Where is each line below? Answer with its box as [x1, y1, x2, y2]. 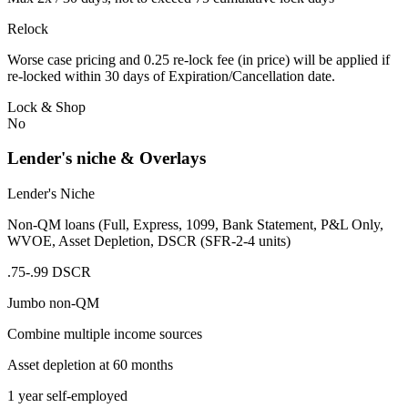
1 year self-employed [7, 388, 127, 404]
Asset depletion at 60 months [7, 357, 173, 373]
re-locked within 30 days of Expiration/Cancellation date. [7, 67, 335, 84]
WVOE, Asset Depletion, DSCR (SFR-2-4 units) [7, 233, 291, 250]
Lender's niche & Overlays [7, 148, 206, 168]
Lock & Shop [7, 98, 86, 115]
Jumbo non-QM [7, 295, 99, 311]
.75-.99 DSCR [7, 264, 91, 280]
